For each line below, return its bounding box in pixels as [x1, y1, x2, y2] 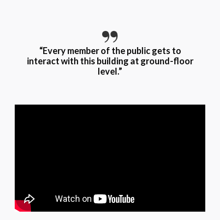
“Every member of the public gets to [39, 45, 181, 56]
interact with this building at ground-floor [27, 55, 193, 66]
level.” [98, 65, 122, 77]
